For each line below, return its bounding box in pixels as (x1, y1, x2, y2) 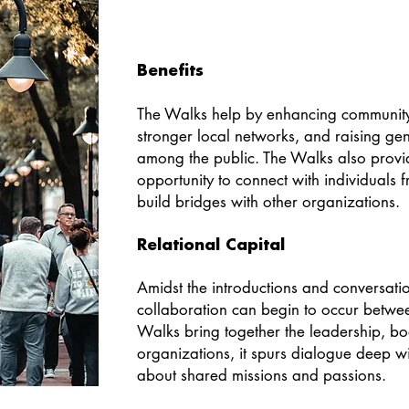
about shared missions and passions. (137, 365, 386, 385)
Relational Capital (137, 237, 285, 253)
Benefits (137, 63, 204, 79)
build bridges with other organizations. (137, 192, 404, 212)
